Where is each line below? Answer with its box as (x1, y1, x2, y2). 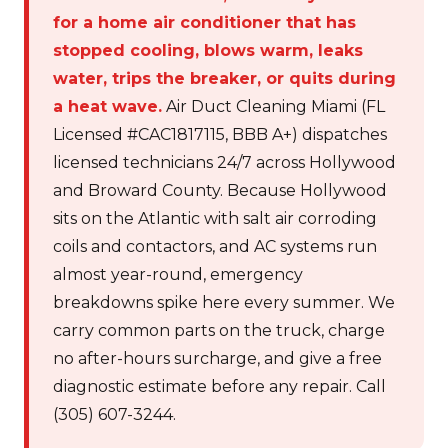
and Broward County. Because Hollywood (53, 181, 387, 200)
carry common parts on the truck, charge (53, 321, 385, 340)
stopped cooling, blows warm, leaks (53, 41, 363, 60)
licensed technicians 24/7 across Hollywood (53, 153, 396, 172)
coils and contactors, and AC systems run (53, 237, 377, 256)
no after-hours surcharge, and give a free (53, 349, 382, 368)
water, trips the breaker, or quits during (53, 69, 396, 88)
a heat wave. (53, 97, 162, 116)
